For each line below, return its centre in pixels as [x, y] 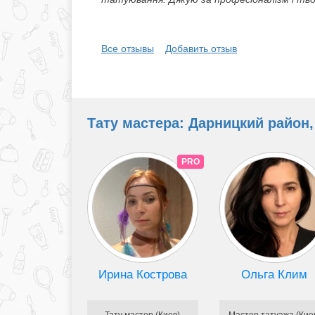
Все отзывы [128, 49]
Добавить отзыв [201, 49]
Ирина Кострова [142, 274]
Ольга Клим [275, 274]
